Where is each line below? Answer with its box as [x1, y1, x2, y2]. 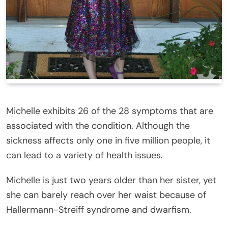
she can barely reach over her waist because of [6, 188, 206, 201]
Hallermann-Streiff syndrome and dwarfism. [6, 203, 191, 216]
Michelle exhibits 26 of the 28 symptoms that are [6, 104, 213, 117]
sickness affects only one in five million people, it [6, 134, 210, 147]
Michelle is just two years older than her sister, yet [6, 174, 216, 186]
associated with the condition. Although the [6, 119, 190, 132]
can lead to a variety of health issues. [6, 149, 163, 161]
